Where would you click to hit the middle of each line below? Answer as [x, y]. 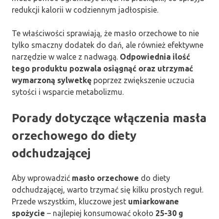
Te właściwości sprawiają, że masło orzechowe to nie [105, 33]
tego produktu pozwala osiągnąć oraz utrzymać [102, 69]
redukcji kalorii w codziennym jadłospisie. [85, 10]
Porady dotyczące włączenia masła [109, 118]
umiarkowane [153, 202]
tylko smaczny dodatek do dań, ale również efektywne [108, 45]
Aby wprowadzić [42, 178]
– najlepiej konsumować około [100, 213]
